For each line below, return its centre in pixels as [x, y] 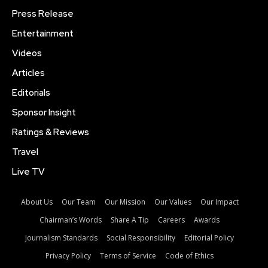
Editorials [31, 93]
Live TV [28, 172]
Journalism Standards [61, 238]
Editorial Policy [209, 238]
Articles [28, 73]
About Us [36, 202]
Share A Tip [130, 220]
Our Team [78, 202]
